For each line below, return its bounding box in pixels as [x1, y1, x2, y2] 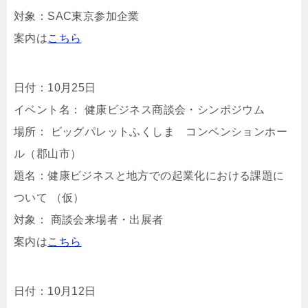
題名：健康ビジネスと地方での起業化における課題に [14, 170, 285, 181]
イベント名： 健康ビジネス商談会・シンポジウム [14, 104, 265, 115]
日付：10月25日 [14, 82, 96, 93]
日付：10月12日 [14, 285, 96, 297]
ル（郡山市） [14, 148, 82, 159]
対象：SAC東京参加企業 [14, 10, 140, 22]
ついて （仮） [14, 192, 85, 203]
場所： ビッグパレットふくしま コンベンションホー [14, 126, 287, 137]
